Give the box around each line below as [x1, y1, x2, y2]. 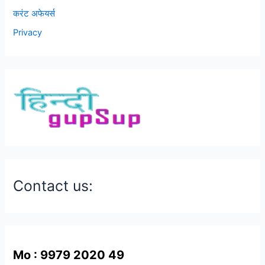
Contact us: [13, 177, 93, 195]
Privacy [13, 27, 43, 38]
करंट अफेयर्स [13, 8, 56, 19]
